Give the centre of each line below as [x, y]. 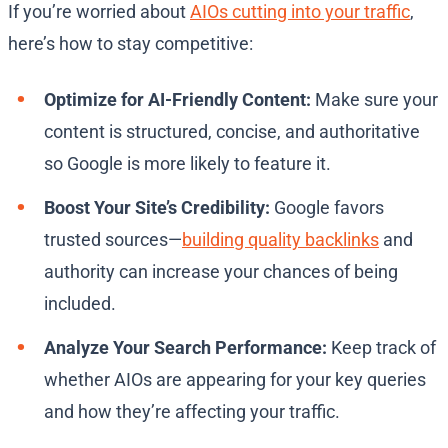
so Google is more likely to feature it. [187, 164]
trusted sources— [113, 240]
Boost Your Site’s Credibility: [157, 208]
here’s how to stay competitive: [130, 44]
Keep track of [381, 348]
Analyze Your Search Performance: [185, 348]
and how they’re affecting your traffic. [192, 412]
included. [80, 304]
